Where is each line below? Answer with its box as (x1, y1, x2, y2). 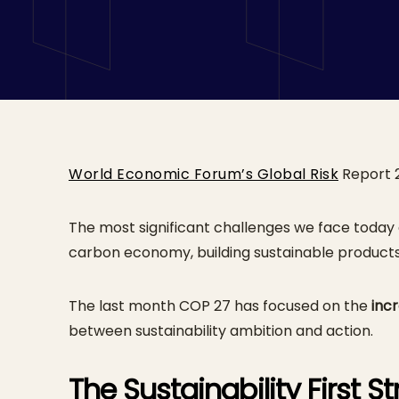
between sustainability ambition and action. (69, 321, 373, 341)
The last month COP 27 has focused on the (69, 296, 371, 316)
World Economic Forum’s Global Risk (69, 164, 338, 184)
